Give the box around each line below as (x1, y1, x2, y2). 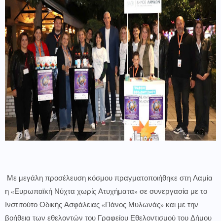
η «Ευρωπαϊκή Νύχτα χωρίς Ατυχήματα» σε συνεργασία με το (5, 188, 207, 196)
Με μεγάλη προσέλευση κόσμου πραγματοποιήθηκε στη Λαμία (5, 175, 213, 183)
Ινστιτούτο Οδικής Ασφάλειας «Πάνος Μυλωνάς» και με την (5, 202, 198, 209)
